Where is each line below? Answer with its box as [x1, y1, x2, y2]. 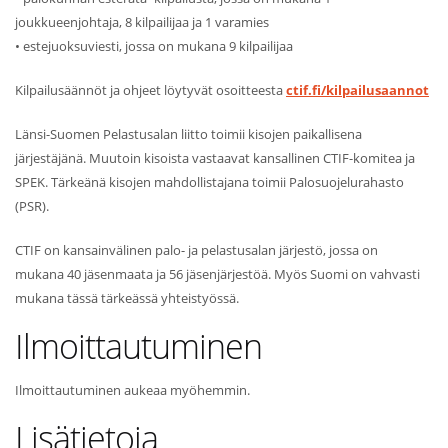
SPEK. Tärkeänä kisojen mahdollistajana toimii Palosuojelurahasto [15, 173, 404, 192]
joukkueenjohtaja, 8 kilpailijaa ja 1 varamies [15, 13, 269, 32]
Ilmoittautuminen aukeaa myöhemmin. [15, 381, 250, 400]
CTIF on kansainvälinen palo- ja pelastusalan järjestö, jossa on [15, 241, 378, 260]
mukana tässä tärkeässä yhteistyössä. [15, 289, 239, 308]
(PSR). [15, 197, 49, 216]
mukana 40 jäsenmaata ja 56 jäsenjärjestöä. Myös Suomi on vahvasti [15, 265, 420, 284]
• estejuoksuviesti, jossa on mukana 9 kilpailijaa [15, 37, 293, 56]
